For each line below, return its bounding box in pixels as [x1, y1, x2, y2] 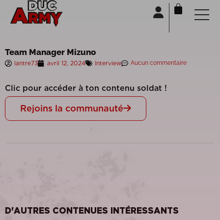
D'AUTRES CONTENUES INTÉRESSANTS [5, 207, 179, 215]
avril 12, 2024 [47, 59, 85, 67]
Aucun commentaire [131, 59, 187, 66]
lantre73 [14, 59, 38, 67]
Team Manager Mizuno [5, 47, 96, 57]
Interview [95, 59, 121, 67]
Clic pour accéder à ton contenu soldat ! [5, 83, 167, 93]
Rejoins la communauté [20, 103, 123, 113]
